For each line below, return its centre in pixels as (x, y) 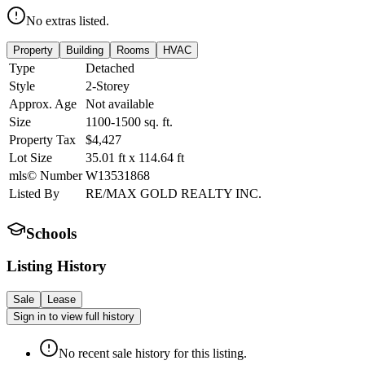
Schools (51, 233)
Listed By (34, 193)
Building (85, 50)
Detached (110, 68)
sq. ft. (157, 121)
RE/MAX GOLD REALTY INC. (174, 193)
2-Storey (108, 86)
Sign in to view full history (74, 316)
